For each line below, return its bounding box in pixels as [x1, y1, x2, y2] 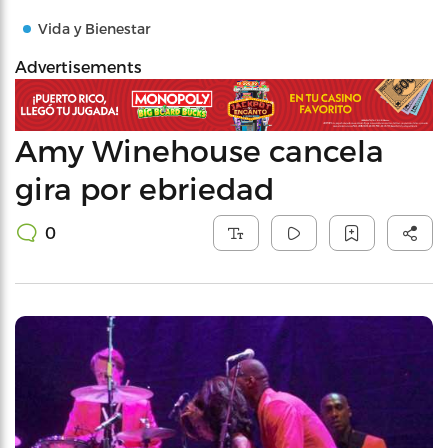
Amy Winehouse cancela [15, 131, 384, 168]
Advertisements [15, 57, 142, 76]
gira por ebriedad [15, 169, 274, 206]
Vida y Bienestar [38, 20, 151, 37]
